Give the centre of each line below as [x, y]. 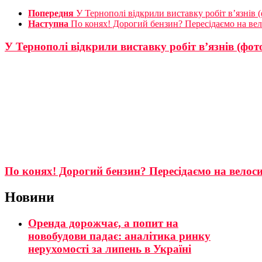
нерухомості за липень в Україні [110, 249]
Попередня [51, 13]
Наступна [48, 24]
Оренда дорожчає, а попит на [103, 223]
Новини [30, 197]
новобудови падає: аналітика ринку [119, 236]
